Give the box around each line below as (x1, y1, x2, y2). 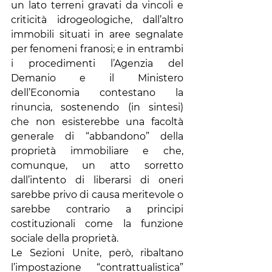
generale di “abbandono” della (11, 131, 183, 142)
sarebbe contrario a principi (11, 203, 183, 215)
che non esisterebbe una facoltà (11, 116, 183, 127)
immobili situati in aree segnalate (11, 29, 183, 40)
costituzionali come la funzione (11, 218, 183, 229)
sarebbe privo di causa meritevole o (11, 189, 183, 200)
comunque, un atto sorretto (11, 160, 183, 171)
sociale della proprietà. (11, 233, 118, 244)
